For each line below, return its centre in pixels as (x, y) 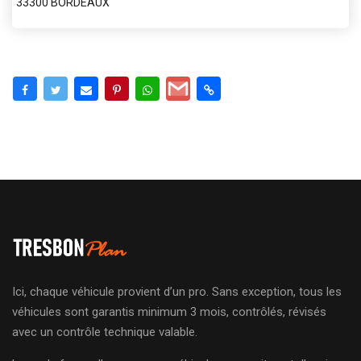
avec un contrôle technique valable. (105, 332)
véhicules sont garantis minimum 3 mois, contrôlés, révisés (169, 311)
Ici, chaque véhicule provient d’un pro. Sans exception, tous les (177, 291)
